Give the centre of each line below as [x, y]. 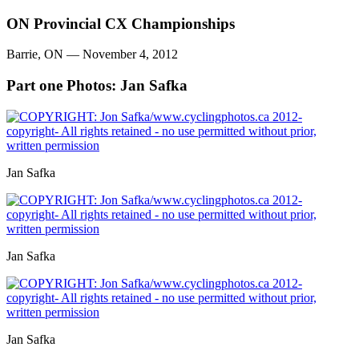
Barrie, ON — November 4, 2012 [92, 54]
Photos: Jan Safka [127, 86]
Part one [36, 86]
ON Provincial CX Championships [121, 23]
